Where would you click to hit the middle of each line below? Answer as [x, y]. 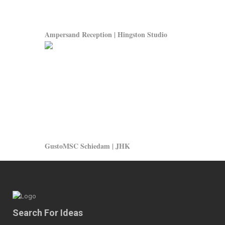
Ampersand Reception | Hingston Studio [106, 34]
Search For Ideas [48, 213]
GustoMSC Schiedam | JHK [87, 146]
